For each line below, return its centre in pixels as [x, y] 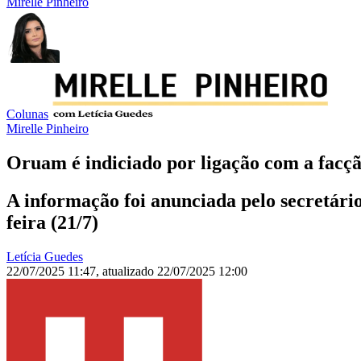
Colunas [27, 114]
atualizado [130, 272]
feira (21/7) [52, 223]
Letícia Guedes [45, 257]
